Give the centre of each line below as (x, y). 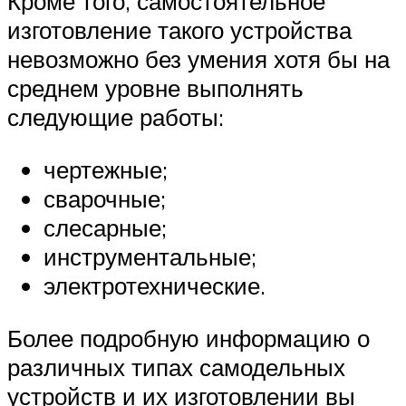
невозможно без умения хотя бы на (198, 59)
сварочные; (105, 198)
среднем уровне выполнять (155, 88)
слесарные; (105, 227)
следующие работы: (116, 117)
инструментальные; (150, 256)
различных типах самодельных (176, 367)
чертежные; (106, 169)
